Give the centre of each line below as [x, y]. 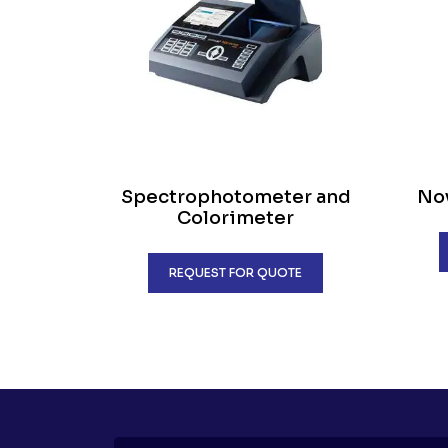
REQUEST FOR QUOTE [235, 272]
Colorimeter [235, 218]
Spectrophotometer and [235, 197]
